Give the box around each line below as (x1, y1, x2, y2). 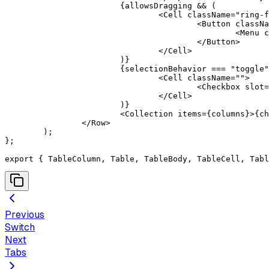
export (5, 154, 34, 163)
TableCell (192, 154, 240, 163)
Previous (5, 208, 44, 220)
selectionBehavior (125, 64, 211, 73)
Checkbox (202, 82, 240, 91)
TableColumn (43, 154, 101, 163)
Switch (5, 221, 35, 233)
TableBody (139, 154, 187, 163)
